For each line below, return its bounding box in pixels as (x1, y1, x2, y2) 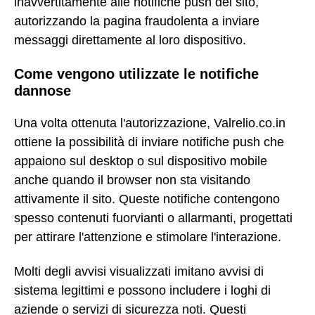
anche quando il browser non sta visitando (14, 173, 250, 188)
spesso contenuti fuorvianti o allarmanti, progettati (14, 211, 292, 226)
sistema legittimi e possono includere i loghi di (14, 283, 271, 297)
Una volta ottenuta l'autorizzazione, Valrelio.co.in (14, 116, 285, 131)
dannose (14, 82, 71, 98)
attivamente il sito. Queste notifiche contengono (14, 192, 280, 207)
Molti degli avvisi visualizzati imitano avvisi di (14, 264, 264, 278)
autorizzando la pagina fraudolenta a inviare (14, 13, 259, 28)
